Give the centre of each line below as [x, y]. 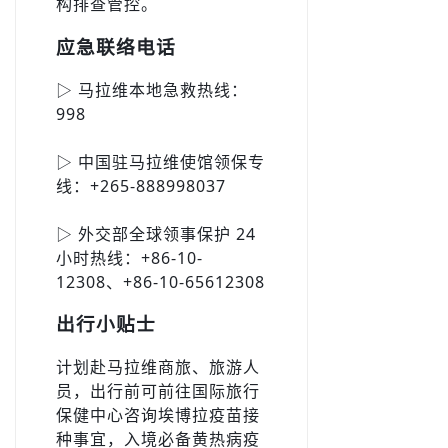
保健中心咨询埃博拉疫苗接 [158, 414]
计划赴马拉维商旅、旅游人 [158, 366]
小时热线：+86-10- [129, 257]
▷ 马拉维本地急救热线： [152, 89]
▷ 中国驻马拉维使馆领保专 [160, 161]
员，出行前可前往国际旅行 [158, 390]
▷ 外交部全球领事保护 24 [156, 233]
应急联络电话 [116, 46]
